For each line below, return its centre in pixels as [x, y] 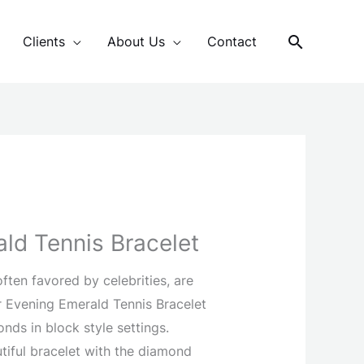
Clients [44, 41]
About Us [136, 41]
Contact [232, 41]
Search [317, 42]
